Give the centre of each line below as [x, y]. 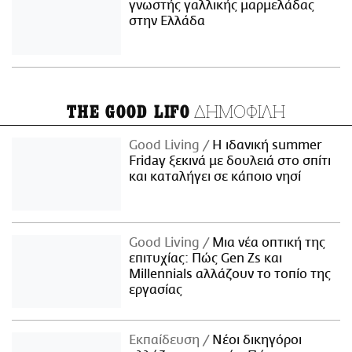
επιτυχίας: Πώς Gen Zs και [206, 259]
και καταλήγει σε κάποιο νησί [215, 177]
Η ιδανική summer [266, 146]
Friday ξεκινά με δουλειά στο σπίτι [230, 161]
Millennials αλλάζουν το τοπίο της [230, 275]
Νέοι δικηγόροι [256, 340]
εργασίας [156, 290]
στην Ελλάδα [167, 22]
